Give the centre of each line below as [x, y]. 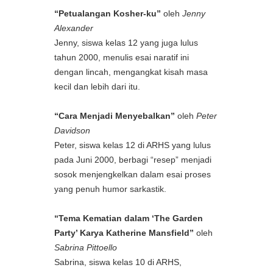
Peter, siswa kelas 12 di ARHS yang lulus [133, 145]
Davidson [72, 130]
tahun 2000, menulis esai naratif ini [122, 57]
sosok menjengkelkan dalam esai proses [133, 174]
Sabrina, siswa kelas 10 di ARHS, [118, 262]
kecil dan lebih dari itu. [97, 87]
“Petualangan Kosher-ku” [108, 13]
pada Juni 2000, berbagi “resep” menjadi [133, 160]
